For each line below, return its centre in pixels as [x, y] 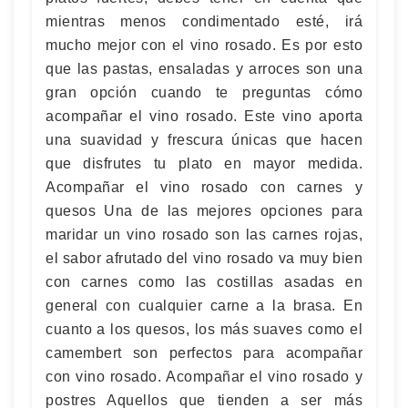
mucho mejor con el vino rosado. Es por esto [204, 45]
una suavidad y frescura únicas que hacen [204, 140]
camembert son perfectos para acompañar [204, 353]
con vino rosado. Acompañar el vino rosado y [204, 377]
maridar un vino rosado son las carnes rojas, [204, 235]
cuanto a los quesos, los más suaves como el [204, 329]
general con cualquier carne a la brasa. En [204, 306]
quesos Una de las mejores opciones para [204, 211]
